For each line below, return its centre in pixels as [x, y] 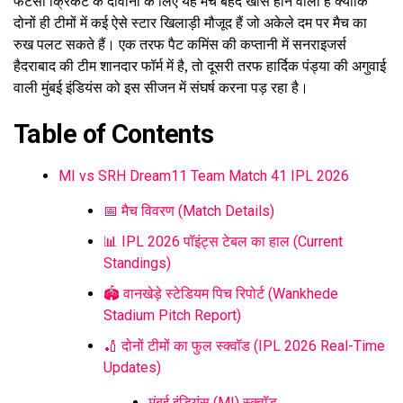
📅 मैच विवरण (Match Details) [189, 211]
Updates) [132, 368]
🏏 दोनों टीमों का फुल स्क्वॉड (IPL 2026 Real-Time [244, 346]
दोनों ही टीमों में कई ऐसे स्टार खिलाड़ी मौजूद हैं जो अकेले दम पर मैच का [190, 23]
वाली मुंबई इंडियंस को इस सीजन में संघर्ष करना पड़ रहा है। [161, 88]
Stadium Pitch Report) [172, 316]
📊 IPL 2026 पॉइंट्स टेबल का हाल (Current [223, 242]
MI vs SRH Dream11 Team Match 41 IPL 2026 [204, 176]
